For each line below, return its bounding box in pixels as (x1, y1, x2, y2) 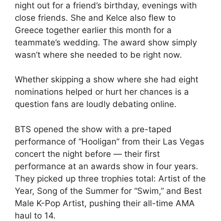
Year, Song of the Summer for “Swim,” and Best (15, 185, 202, 196)
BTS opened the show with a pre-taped (15, 124, 172, 134)
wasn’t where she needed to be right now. (15, 49, 182, 60)
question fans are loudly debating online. (15, 99, 177, 110)
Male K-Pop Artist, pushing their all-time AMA (15, 198, 195, 208)
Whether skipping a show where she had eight (15, 74, 198, 85)
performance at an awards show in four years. (15, 161, 198, 171)
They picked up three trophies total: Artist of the (15, 173, 206, 184)
